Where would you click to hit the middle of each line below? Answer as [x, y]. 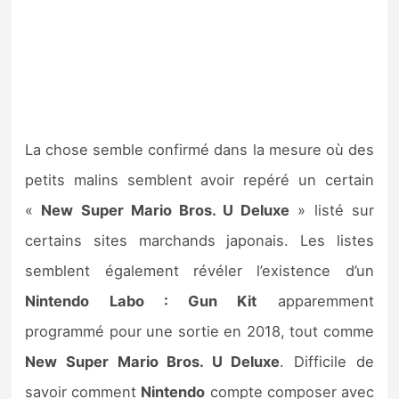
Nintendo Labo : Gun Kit [141, 301]
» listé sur [332, 211]
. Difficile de [327, 362]
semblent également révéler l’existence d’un [199, 271]
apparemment [315, 301]
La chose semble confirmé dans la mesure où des [199, 150]
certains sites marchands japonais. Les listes [199, 241]
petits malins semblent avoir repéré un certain [199, 180]
